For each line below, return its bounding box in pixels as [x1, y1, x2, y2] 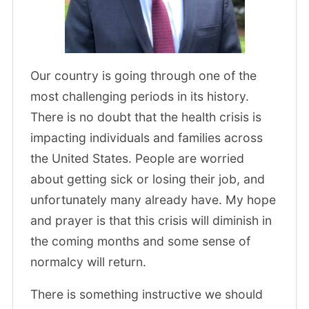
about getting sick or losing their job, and [30, 171, 266, 186]
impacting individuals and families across [30, 130, 263, 145]
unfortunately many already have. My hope [30, 192, 277, 207]
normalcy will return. [30, 254, 150, 269]
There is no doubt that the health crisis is [30, 109, 262, 124]
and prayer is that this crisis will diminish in [30, 212, 272, 228]
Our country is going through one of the [30, 68, 257, 83]
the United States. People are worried [30, 150, 245, 166]
